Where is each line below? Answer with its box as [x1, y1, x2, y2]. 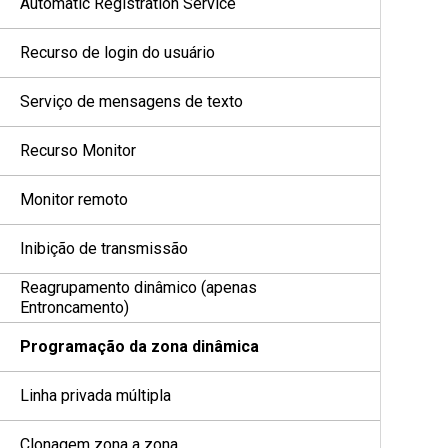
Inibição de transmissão [20, 239, 188, 258]
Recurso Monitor [20, 141, 136, 160]
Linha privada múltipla [20, 386, 171, 405]
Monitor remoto [20, 190, 128, 209]
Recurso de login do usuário [20, 43, 215, 62]
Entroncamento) [20, 298, 129, 317]
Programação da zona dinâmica [20, 337, 259, 356]
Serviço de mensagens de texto [20, 92, 243, 111]
